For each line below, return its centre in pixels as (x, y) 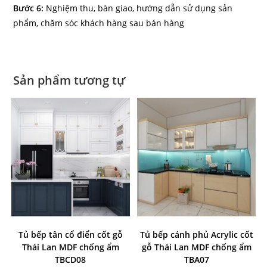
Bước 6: (29, 8)
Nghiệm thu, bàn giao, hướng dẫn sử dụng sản (138, 8)
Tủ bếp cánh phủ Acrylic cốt (196, 234)
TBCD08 (71, 259)
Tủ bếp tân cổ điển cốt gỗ (70, 234)
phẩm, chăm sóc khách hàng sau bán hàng (99, 23)
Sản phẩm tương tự (69, 80)
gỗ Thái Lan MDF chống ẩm (196, 247)
